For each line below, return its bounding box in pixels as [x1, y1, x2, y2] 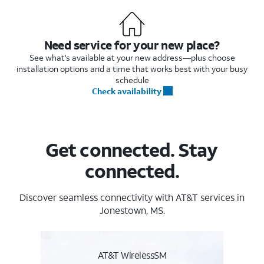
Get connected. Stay [45, 137, 218, 162]
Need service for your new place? [44, 37, 220, 52]
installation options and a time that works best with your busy [16, 62, 247, 74]
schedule [115, 74, 149, 85]
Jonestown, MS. [99, 203, 165, 216]
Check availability [91, 85, 161, 97]
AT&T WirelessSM [97, 248, 167, 261]
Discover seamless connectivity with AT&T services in [19, 190, 245, 203]
